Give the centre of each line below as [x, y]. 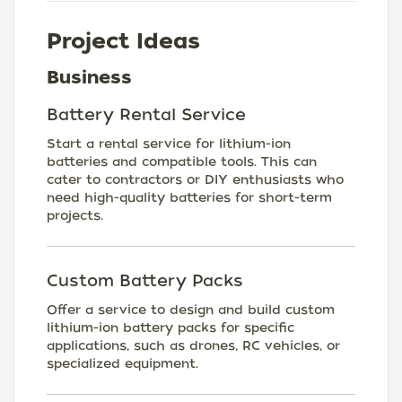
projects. [75, 215]
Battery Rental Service [146, 114]
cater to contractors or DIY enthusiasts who [195, 179]
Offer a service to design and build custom [191, 310]
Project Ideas [123, 41]
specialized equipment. [122, 363]
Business [89, 77]
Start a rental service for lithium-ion [169, 144]
